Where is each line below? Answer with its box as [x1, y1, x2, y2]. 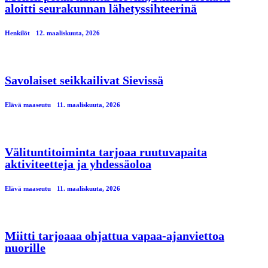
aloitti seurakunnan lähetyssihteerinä [5, 1, 197, 15]
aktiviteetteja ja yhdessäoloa [5, 157, 151, 170]
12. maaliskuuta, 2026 [36, 29, 100, 36]
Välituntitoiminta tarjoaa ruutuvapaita [5, 145, 207, 159]
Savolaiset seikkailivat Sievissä [5, 73, 163, 87]
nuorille [5, 240, 45, 254]
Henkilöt [5, 29, 30, 36]
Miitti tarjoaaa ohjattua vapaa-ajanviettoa [5, 229, 224, 242]
